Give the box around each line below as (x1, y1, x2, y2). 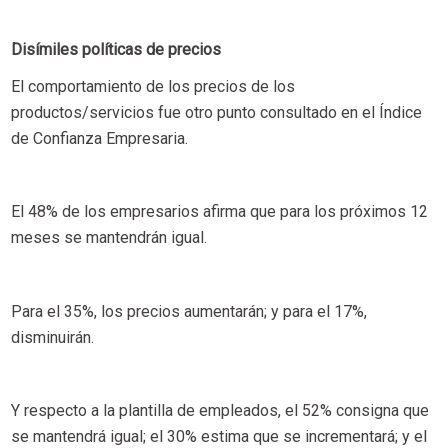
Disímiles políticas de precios (10, 40, 221, 60)
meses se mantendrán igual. (10, 228, 207, 248)
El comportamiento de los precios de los (10, 77, 295, 97)
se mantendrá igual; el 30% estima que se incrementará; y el (10, 427, 427, 446)
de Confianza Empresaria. (10, 129, 188, 149)
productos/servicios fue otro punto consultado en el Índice (10, 103, 422, 123)
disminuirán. (10, 327, 94, 347)
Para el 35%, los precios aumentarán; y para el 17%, (10, 301, 367, 321)
